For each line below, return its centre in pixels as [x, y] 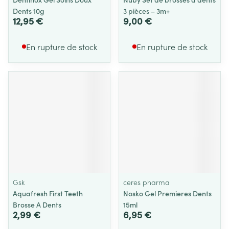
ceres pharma [146, 182]
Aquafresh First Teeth [48, 193]
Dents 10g [29, 11]
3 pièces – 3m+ [146, 11]
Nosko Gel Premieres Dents [167, 193]
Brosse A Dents [37, 204]
